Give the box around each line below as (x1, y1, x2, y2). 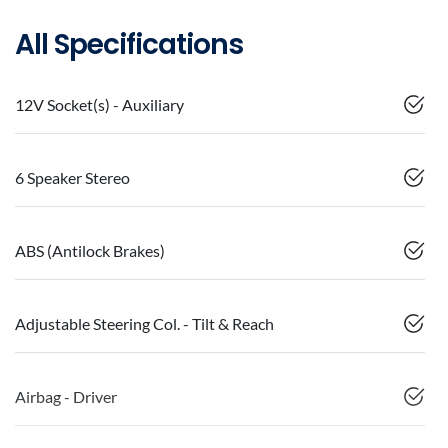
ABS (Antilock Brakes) (15, 241, 165, 261)
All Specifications (15, 25, 243, 65)
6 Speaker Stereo (15, 168, 130, 188)
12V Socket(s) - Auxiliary (15, 95, 184, 115)
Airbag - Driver (15, 387, 117, 407)
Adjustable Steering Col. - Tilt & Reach (15, 314, 274, 334)
